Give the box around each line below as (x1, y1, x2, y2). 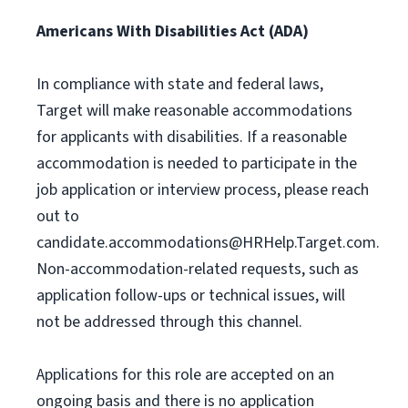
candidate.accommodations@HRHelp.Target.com (36, 231, 376, 254)
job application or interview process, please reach (36, 178, 369, 201)
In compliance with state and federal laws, (36, 73, 323, 96)
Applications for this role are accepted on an (36, 363, 334, 386)
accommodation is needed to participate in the (36, 152, 357, 175)
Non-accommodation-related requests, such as (36, 258, 359, 280)
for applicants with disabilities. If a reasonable (36, 126, 347, 148)
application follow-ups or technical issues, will (36, 284, 345, 307)
